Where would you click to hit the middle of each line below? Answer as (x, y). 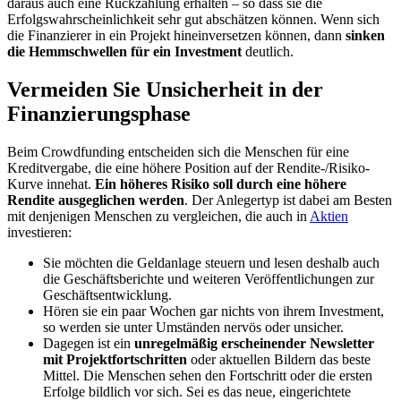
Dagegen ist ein (87, 344)
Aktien (329, 217)
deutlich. (268, 52)
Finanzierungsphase (99, 114)
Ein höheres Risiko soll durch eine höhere (221, 184)
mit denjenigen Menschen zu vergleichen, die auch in (158, 217)
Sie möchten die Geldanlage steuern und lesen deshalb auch (211, 263)
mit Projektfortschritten (115, 360)
